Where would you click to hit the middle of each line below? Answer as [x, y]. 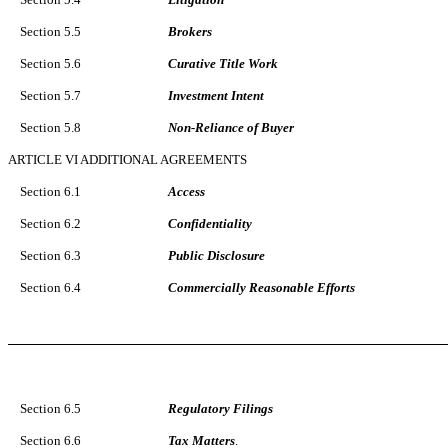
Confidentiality [210, 223]
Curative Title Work [223, 63]
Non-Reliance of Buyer [231, 127]
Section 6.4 [50, 287]
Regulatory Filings [220, 409]
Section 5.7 [50, 95]
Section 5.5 [50, 31]
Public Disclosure [216, 255]
